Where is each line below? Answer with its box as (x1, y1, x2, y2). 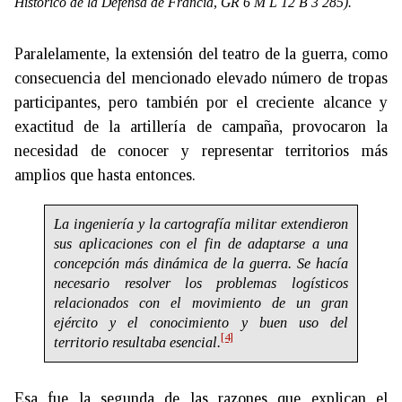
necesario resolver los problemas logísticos (54, 275, 348, 292)
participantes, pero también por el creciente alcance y (14, 93, 388, 112)
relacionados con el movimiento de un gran (54, 294, 348, 311)
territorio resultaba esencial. (54, 334, 222, 351)
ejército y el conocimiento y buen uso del (54, 314, 348, 331)
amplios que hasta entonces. (14, 166, 196, 185)
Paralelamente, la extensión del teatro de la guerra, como (14, 45, 388, 64)
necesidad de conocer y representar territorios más (14, 142, 388, 161)
